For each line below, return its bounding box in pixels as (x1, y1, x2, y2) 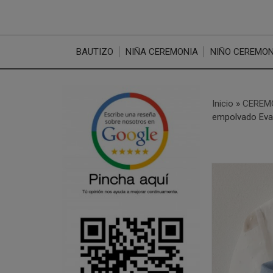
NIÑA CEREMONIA (126, 46, 199, 57)
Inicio (211, 98, 233, 109)
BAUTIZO (76, 46, 114, 57)
